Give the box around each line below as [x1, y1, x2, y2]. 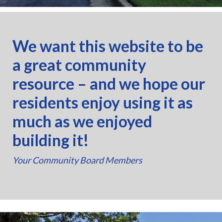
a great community [12, 55, 146, 74]
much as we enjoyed [12, 111, 152, 131]
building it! [12, 130, 89, 150]
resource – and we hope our [12, 74, 205, 93]
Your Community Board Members [12, 155, 142, 166]
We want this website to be [12, 36, 203, 55]
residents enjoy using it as [12, 93, 193, 112]
